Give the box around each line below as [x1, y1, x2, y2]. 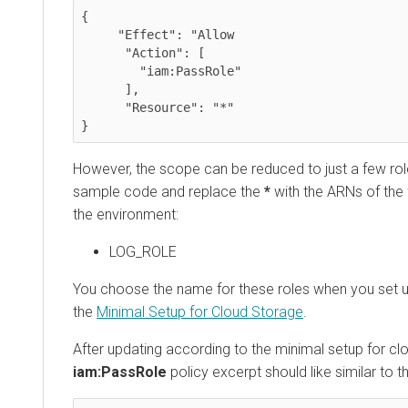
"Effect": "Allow [81, 26, 117, 42]
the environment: [73, 205, 178, 223]
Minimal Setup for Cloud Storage [97, 302, 303, 321]
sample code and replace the [73, 182, 264, 200]
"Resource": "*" [81, 99, 125, 115]
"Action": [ [81, 45, 125, 60]
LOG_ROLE [109, 242, 177, 260]
